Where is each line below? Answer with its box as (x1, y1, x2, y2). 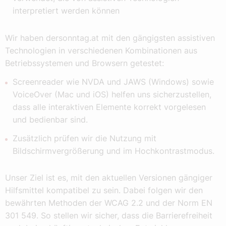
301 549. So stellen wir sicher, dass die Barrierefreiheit (5, 210, 212, 221)
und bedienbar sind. (13, 114, 88, 125)
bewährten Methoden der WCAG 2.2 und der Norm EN (5, 198, 212, 208)
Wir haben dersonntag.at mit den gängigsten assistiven (5, 33, 215, 43)
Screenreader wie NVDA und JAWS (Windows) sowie (13, 76, 214, 87)
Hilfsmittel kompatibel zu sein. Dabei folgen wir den (5, 185, 203, 196)
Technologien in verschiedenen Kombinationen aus (5, 45, 197, 56)
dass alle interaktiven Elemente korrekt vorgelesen (13, 101, 206, 112)
